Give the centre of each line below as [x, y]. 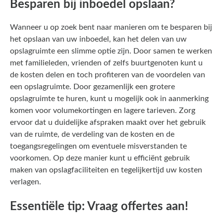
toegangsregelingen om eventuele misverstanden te [98, 146]
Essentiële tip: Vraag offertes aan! [99, 206]
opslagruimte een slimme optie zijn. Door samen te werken [111, 51]
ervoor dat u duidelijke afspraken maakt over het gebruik [108, 122]
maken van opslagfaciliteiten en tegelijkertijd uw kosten [106, 170]
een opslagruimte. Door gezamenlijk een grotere [92, 86]
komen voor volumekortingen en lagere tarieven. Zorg [103, 110]
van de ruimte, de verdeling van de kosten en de [92, 134]
